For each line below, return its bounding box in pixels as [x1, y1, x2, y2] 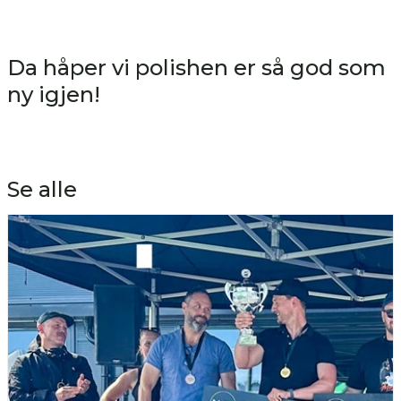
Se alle [7, 175, 77, 202]
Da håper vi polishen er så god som [7, 54, 386, 81]
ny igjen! [7, 81, 100, 107]
